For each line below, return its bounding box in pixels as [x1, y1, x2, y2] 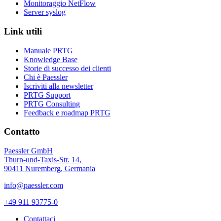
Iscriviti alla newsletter [24, 81, 93, 90]
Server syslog [24, 8, 66, 17]
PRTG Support [24, 90, 71, 99]
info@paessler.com [4, 181, 63, 189]
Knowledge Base [24, 55, 77, 64]
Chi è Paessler [24, 73, 68, 81]
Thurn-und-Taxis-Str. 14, [4, 155, 83, 164]
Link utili [4, 26, 42, 37]
